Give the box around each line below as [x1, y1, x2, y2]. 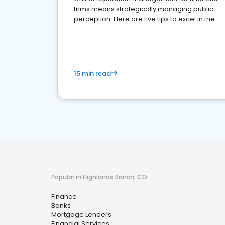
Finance [51, 192, 77, 201]
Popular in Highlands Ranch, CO [51, 173, 147, 181]
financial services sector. [74, 24, 155, 34]
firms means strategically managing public [74, 4, 213, 14]
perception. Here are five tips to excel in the [74, 14, 215, 24]
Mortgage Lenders [51, 210, 111, 219]
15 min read [74, 69, 111, 78]
